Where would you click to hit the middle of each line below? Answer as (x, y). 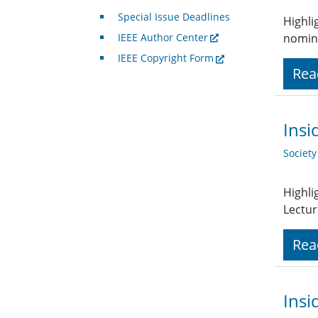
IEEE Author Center (163, 38)
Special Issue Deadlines (174, 17)
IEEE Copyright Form (165, 58)
